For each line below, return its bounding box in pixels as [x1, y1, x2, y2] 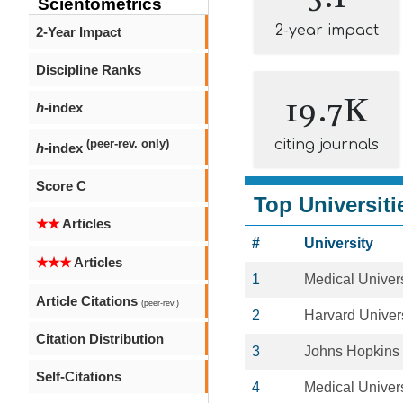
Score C [36, 178, 86, 193]
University [304, 236, 373, 251]
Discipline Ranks [36, 62, 141, 77]
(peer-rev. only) [86, 138, 169, 150]
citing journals [274, 137, 379, 153]
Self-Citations [36, 369, 121, 384]
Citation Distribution [36, 331, 164, 346]
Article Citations [36, 293, 141, 309]
